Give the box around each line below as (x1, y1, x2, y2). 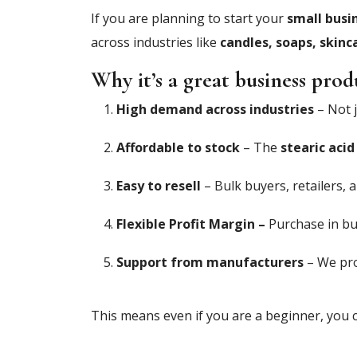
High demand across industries (116, 100, 314, 118)
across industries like (91, 33, 220, 51)
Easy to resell (116, 176, 201, 194)
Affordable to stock (116, 138, 240, 156)
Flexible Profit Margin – (116, 214, 265, 233)
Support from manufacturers (116, 253, 304, 271)
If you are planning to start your (91, 9, 287, 27)
